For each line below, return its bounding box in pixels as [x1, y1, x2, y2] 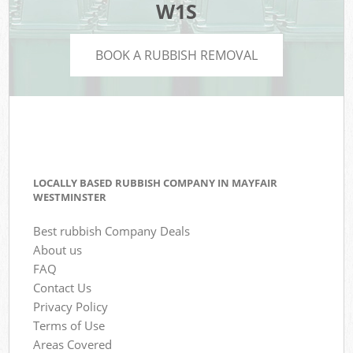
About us [33, 241, 83, 258]
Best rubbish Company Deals [33, 222, 191, 239]
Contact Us [33, 279, 92, 295]
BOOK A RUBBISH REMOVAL [95, 46, 258, 64]
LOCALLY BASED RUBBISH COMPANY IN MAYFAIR [33, 176, 278, 191]
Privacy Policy [33, 298, 109, 314]
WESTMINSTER [33, 190, 107, 205]
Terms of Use [33, 317, 106, 333]
